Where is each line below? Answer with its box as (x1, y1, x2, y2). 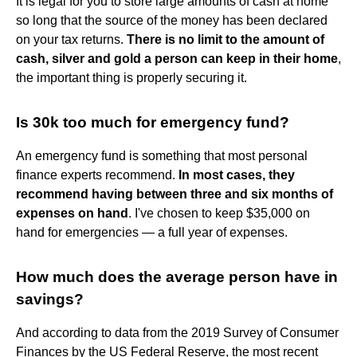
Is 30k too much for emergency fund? (16, 113, 289, 131)
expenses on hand (16, 206, 128, 220)
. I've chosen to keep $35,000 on (128, 206, 310, 220)
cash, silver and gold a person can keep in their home (16, 51, 338, 65)
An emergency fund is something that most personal (16, 148, 308, 163)
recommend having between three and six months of (16, 186, 333, 201)
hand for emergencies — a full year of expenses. (16, 225, 288, 239)
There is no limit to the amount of (127, 32, 324, 46)
